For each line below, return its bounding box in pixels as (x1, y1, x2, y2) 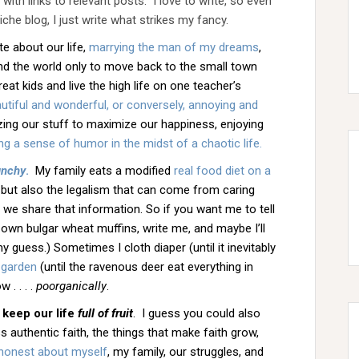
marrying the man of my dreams (89, 40, 259, 54)
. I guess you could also (133, 306, 260, 321)
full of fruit (78, 306, 133, 321)
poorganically (36, 279, 107, 293)
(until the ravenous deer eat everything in (37, 260, 253, 274)
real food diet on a (174, 163, 271, 178)
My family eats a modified (35, 163, 174, 178)
